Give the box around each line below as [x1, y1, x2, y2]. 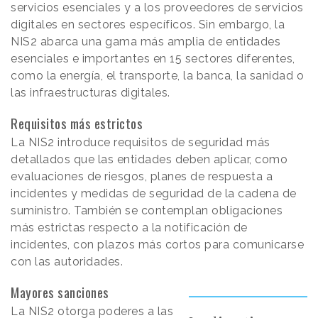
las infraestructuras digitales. [11, 86, 173, 100]
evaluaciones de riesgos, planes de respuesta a [11, 170, 273, 184]
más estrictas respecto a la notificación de [11, 221, 248, 235]
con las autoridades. [11, 255, 123, 269]
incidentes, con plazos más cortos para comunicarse [11, 238, 304, 252]
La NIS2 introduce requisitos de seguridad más [11, 136, 270, 150]
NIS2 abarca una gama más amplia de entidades [11, 35, 280, 49]
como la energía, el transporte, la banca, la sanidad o [11, 69, 304, 83]
